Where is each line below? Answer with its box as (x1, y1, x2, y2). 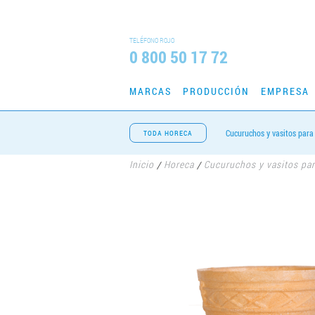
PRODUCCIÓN (183, 84, 250, 98)
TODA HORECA (143, 128, 193, 138)
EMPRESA (261, 84, 309, 98)
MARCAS (129, 84, 172, 98)
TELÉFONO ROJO (129, 36, 174, 45)
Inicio (129, 157, 154, 172)
